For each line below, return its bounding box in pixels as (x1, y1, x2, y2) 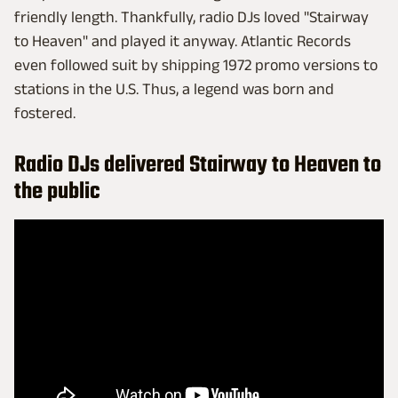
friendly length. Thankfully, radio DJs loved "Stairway (14, 8, 369, 27)
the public (14, 174, 100, 211)
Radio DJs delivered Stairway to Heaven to (14, 147, 381, 184)
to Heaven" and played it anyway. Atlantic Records (14, 32, 351, 51)
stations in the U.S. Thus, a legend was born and (14, 80, 334, 99)
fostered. (14, 104, 76, 123)
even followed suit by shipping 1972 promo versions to (14, 56, 378, 75)
